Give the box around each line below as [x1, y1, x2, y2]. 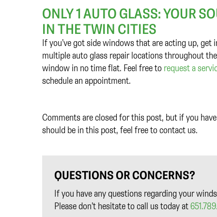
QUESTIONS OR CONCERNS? [54, 168, 195, 183]
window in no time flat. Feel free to [42, 62, 164, 74]
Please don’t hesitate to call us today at [54, 200, 190, 212]
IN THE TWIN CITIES [42, 20, 156, 38]
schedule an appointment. [42, 74, 131, 87]
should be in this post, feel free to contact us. [42, 124, 198, 136]
